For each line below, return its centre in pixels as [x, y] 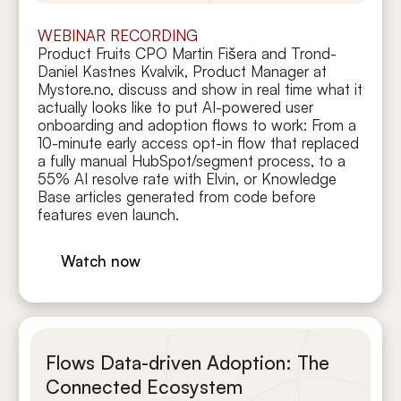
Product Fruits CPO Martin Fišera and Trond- [188, 53]
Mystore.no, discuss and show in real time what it [200, 89]
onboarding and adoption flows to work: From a [197, 124]
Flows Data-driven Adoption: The [187, 363]
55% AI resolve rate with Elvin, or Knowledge [188, 178]
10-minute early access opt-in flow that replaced [199, 142]
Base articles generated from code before [177, 196]
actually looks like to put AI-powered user [176, 107]
